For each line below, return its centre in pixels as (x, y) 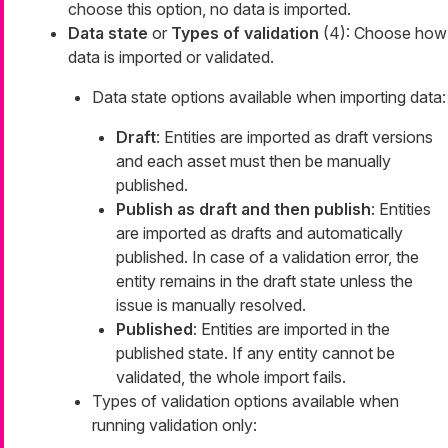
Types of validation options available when (245, 401)
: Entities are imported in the (291, 329)
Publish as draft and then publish (243, 209)
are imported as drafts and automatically (259, 233)
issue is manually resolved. (211, 305)
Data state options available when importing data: (269, 97)
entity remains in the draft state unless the (264, 281)
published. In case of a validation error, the (267, 257)
